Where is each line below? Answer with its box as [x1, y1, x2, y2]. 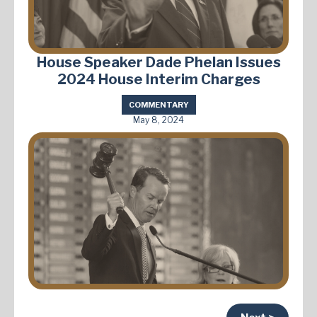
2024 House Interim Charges [57, 71, 260, 88]
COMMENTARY [128, 100, 189, 110]
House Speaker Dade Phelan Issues [36, 54, 281, 71]
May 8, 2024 [133, 115, 184, 126]
